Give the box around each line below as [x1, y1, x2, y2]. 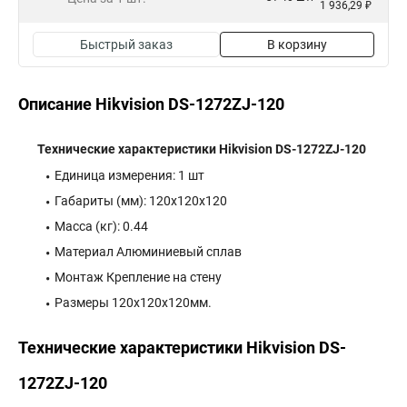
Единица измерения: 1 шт [55, 168, 204, 183]
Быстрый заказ [80, 37, 173, 52]
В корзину [267, 37, 327, 52]
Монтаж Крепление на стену [55, 270, 224, 284]
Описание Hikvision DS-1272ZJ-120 [18, 94, 284, 114]
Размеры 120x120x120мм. [55, 295, 212, 310]
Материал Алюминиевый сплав [55, 244, 244, 259]
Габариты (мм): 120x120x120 [55, 194, 227, 208]
